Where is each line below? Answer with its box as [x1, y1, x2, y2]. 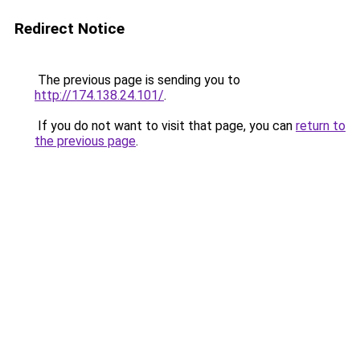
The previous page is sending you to [35, 72, 240, 88]
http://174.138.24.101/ [35, 88, 164, 103]
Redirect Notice [14, 19, 125, 38]
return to [296, 118, 346, 133]
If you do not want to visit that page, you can [35, 118, 296, 133]
